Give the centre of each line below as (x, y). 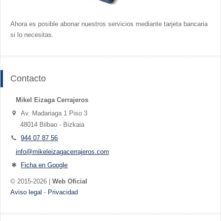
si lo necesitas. (32, 35)
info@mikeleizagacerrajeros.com (62, 151)
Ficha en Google (44, 165)
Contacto (28, 78)
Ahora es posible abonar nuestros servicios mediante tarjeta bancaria (109, 24)
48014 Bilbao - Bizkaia (52, 124)
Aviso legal (26, 192)
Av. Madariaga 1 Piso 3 (54, 113)
